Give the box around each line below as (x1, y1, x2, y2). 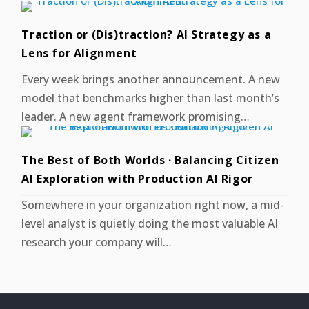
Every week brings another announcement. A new (21, 71, 281, 87)
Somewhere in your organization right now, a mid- (21, 197, 285, 212)
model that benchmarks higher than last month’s (21, 90, 280, 106)
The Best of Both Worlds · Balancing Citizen (21, 152, 279, 168)
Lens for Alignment (21, 45, 137, 61)
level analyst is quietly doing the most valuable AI (21, 215, 279, 231)
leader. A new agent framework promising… (21, 108, 250, 124)
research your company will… (21, 234, 172, 250)
